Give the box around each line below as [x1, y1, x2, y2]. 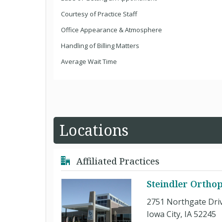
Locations [59, 120, 128, 140]
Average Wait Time [61, 57, 117, 66]
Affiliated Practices [74, 155, 160, 167]
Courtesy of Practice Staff [61, 9, 137, 18]
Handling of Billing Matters [61, 41, 139, 50]
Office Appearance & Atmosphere [61, 25, 162, 34]
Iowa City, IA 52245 [147, 209, 216, 220]
